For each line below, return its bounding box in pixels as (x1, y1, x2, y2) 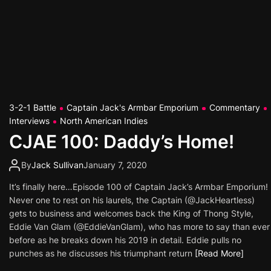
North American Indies (60, 116, 148, 126)
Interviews (9, 116, 50, 126)
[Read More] (195, 248, 244, 258)
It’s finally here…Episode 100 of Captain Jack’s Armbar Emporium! (9, 181, 268, 192)
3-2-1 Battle (9, 102, 56, 113)
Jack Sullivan (31, 160, 83, 170)
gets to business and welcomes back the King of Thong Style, (9, 208, 253, 218)
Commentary (209, 102, 260, 113)
